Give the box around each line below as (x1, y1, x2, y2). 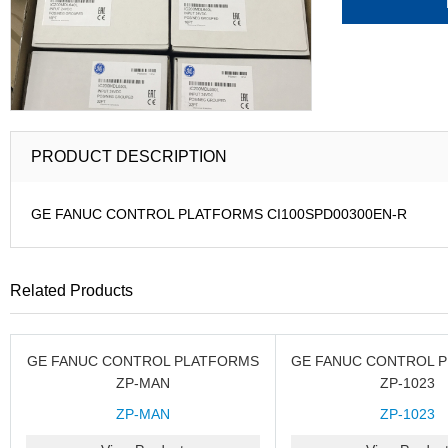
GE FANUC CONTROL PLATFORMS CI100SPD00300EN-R (31, 206, 407, 222)
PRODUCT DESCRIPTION (31, 148, 227, 165)
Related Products (10, 282, 133, 299)
